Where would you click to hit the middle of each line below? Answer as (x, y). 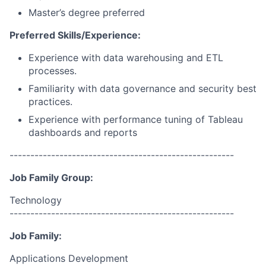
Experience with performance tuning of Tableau (136, 119)
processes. (53, 71)
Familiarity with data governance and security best (142, 88)
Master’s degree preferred (87, 12)
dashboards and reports (83, 132)
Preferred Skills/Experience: (75, 35)
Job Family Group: (51, 178)
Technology (36, 200)
